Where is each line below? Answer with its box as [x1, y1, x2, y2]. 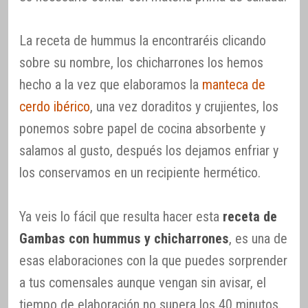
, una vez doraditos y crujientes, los [90, 98, 278, 115]
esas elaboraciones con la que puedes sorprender [19, 252, 287, 269]
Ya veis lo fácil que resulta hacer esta [19, 208, 223, 225]
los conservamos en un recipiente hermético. [19, 164, 261, 181]
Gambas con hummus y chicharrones [19, 230, 229, 247]
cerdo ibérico [19, 98, 90, 115]
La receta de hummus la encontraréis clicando [19, 32, 266, 49]
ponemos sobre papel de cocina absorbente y [19, 120, 265, 137]
